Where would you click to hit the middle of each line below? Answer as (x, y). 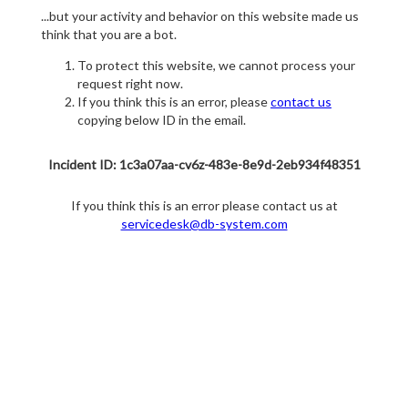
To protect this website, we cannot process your (216, 66)
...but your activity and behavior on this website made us (200, 16)
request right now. (130, 84)
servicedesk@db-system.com (204, 224)
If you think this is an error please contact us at (204, 206)
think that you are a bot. (109, 35)
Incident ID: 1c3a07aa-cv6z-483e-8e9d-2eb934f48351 (204, 165)
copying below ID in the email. (162, 120)
